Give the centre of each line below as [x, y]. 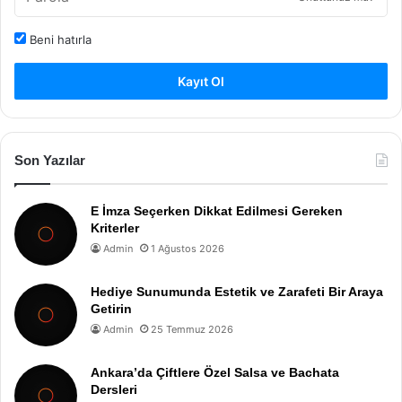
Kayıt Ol [201, 81]
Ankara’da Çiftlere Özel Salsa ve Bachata [215, 372]
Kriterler [115, 227]
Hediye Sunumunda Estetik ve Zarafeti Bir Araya [237, 291]
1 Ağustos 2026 [188, 248]
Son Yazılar [50, 160]
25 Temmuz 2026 [192, 329]
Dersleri [114, 389]
